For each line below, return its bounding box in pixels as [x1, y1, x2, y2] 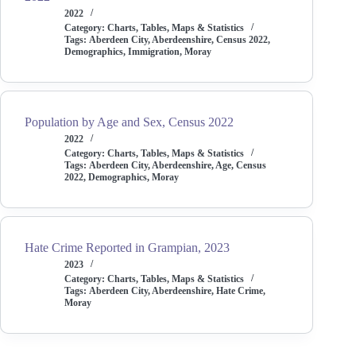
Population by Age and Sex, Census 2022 [25, 115, 234, 129]
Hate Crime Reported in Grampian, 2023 [25, 241, 230, 254]
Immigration [128, 46, 180, 57]
